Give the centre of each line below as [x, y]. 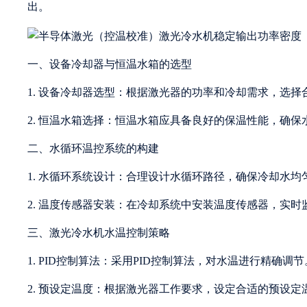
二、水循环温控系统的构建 [93, 148]
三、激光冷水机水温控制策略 [99, 232]
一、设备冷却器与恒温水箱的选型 [110, 64]
